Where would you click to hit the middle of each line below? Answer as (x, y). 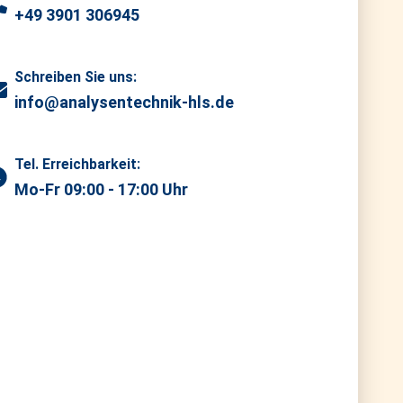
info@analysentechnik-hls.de (124, 102)
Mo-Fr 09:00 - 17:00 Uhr (101, 189)
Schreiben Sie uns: (75, 77)
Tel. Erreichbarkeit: (77, 164)
